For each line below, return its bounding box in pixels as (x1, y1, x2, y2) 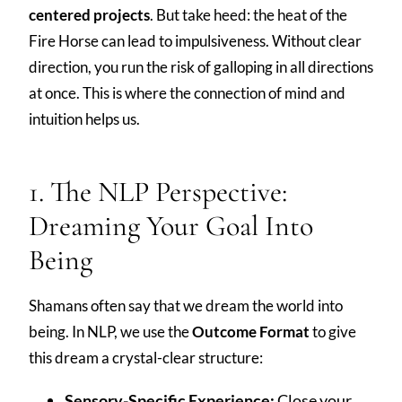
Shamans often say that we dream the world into (29, 295, 343, 315)
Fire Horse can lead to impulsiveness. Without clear (29, 31, 362, 50)
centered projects (29, 4, 150, 24)
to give (310, 321, 356, 341)
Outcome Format (192, 321, 310, 341)
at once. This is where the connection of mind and (29, 83, 345, 102)
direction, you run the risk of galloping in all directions (29, 57, 373, 76)
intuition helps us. (29, 109, 140, 128)
